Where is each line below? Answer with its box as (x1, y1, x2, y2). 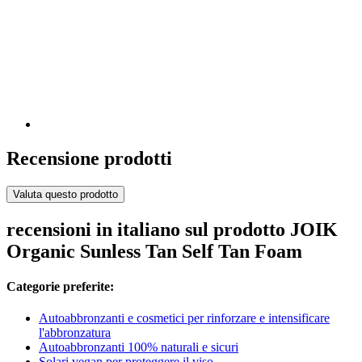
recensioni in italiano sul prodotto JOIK (6, 218, 338, 240)
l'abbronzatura (39, 326, 111, 340)
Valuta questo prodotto (13, 188, 118, 200)
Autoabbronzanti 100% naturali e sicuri (39, 340, 238, 355)
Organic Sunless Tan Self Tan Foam (6, 240, 302, 262)
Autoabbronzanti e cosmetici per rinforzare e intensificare (39, 311, 330, 326)
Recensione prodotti (6, 148, 172, 170)
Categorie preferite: (6, 280, 114, 294)
